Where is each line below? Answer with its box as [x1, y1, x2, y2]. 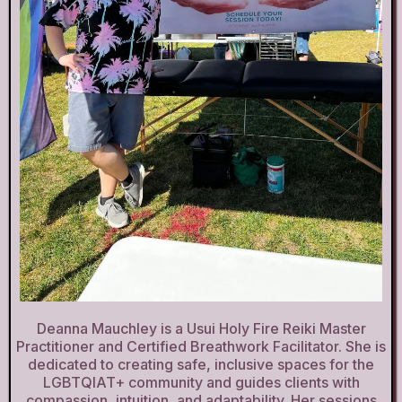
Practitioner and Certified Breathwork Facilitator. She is [16, 336, 386, 355]
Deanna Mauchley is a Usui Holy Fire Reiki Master [36, 319, 366, 337]
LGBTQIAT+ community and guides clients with [42, 372, 360, 391]
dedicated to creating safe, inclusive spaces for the [28, 354, 374, 373]
